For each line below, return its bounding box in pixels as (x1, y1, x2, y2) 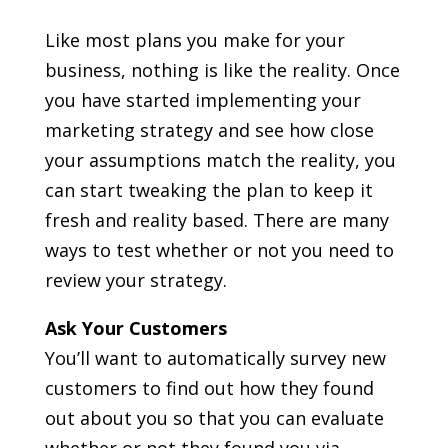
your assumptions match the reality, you (44, 147, 396, 172)
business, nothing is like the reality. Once (44, 57, 400, 82)
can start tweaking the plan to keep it (44, 177, 373, 202)
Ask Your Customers (44, 315, 227, 340)
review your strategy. (44, 267, 227, 292)
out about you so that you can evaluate (44, 405, 384, 430)
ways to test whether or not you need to (44, 237, 394, 262)
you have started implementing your (44, 87, 361, 112)
